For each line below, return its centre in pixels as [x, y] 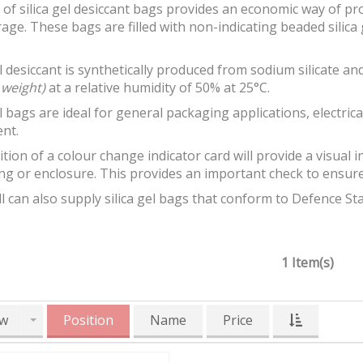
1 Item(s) [307, 263]
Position [88, 320]
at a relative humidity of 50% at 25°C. [158, 88]
